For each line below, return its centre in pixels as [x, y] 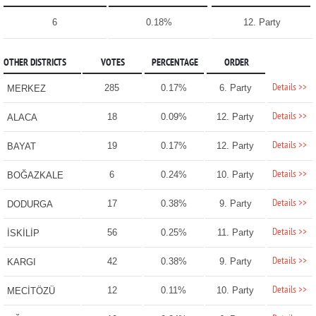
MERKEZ [26, 89]
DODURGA [30, 205]
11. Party [235, 233]
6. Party [235, 88]
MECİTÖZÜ [31, 291]
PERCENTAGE [175, 63]
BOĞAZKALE [35, 176]
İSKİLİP [23, 233]
